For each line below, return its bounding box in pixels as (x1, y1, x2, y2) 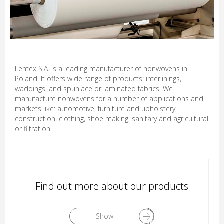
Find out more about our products (35, 179, 188, 193)
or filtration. (15, 124, 52, 133)
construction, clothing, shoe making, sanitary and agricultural (15, 114, 208, 123)
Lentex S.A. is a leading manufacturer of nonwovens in (15, 64, 187, 73)
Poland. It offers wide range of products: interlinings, (15, 74, 181, 83)
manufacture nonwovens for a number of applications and (15, 94, 203, 103)
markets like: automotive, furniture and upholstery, (15, 104, 177, 113)
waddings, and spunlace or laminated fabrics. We (15, 84, 173, 93)
